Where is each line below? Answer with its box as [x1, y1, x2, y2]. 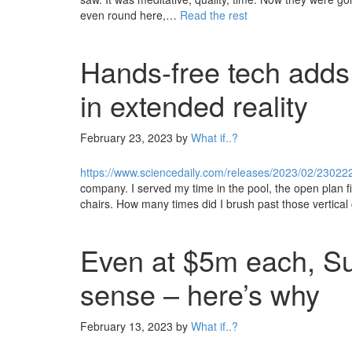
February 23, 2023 [80, 130, 173, 145]
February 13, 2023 [80, 318, 173, 334]
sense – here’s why [80, 273, 320, 313]
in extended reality [80, 85, 308, 125]
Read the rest [180, 7, 247, 23]
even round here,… [80, 7, 180, 23]
